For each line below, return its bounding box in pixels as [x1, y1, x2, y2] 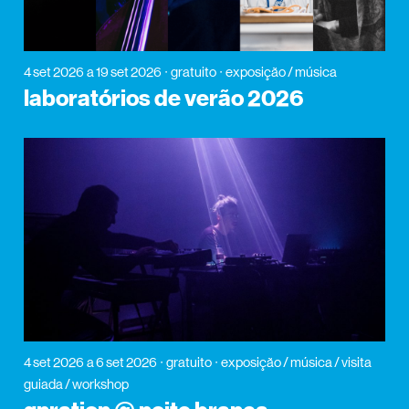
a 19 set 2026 [86, 64, 162, 80]
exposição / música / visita [220, 354, 372, 371]
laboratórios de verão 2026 [23, 85, 303, 113]
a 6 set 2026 [86, 354, 157, 371]
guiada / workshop [23, 376, 129, 393]
